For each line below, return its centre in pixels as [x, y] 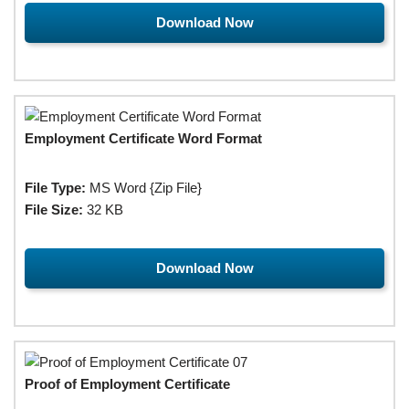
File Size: [54, 209]
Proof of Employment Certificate [127, 383]
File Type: [55, 187]
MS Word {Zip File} [144, 187]
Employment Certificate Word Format [143, 138]
